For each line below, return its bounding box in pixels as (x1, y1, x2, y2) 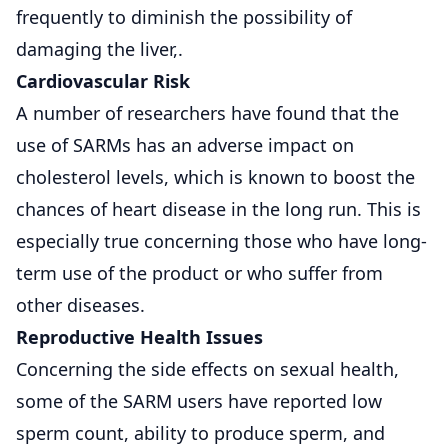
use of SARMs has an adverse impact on (16, 132, 354, 157)
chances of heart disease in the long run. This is (16, 196, 421, 221)
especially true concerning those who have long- (16, 228, 427, 253)
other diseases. (16, 292, 145, 317)
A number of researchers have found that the (16, 100, 399, 125)
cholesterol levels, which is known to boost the (16, 164, 415, 189)
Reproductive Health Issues (16, 324, 263, 349)
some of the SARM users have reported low (16, 388, 382, 413)
